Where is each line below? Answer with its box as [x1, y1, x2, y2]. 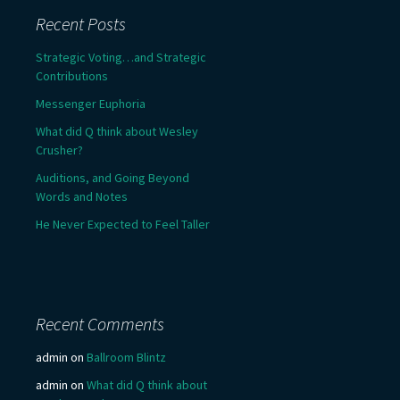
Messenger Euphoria [36, 96, 146, 112]
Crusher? [36, 142, 83, 159]
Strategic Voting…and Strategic [36, 49, 206, 66]
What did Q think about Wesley [36, 123, 198, 140]
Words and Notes [36, 188, 128, 205]
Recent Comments [36, 312, 164, 336]
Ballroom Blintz [87, 349, 166, 366]
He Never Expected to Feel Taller [36, 216, 210, 233]
